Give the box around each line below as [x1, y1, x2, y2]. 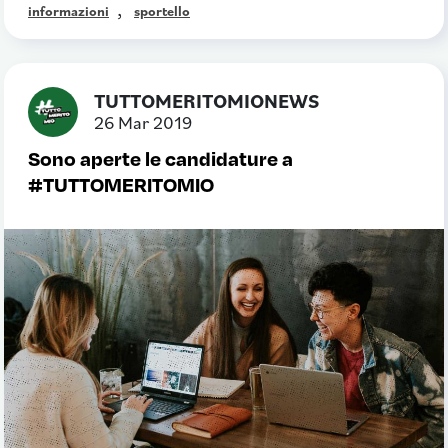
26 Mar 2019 [94, 110, 192, 134]
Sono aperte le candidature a [28, 143, 293, 171]
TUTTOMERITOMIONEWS [94, 87, 319, 114]
